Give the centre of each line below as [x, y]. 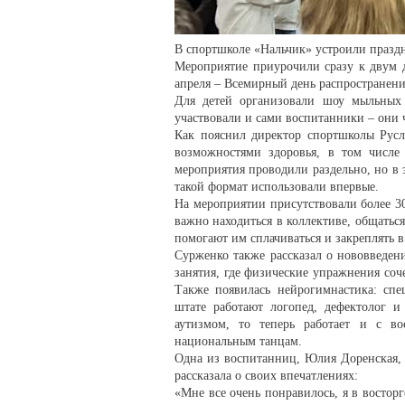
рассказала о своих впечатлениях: [266, 375]
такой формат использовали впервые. [277, 186]
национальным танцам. [238, 341]
